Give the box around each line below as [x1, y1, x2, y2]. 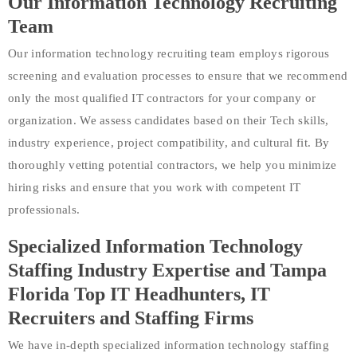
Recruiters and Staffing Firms [8, 307, 253, 328]
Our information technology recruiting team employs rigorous [8, 46, 330, 60]
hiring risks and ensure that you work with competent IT [8, 180, 301, 194]
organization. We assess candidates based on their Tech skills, [8, 113, 329, 127]
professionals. [8, 202, 80, 216]
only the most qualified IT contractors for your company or [8, 91, 316, 104]
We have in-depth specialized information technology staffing [8, 338, 329, 351]
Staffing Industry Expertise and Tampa [8, 259, 327, 280]
